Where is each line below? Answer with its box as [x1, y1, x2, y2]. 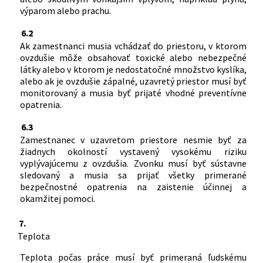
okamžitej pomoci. [19, 192, 95, 204]
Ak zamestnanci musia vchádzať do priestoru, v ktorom [19, 39, 247, 52]
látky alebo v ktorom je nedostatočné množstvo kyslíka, [19, 63, 247, 75]
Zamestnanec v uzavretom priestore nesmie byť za [19, 133, 247, 146]
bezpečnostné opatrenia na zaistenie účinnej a [19, 180, 247, 193]
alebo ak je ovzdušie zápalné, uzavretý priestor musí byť [19, 75, 247, 87]
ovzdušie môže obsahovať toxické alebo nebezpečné [19, 51, 247, 63]
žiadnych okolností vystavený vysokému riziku [19, 145, 247, 157]
